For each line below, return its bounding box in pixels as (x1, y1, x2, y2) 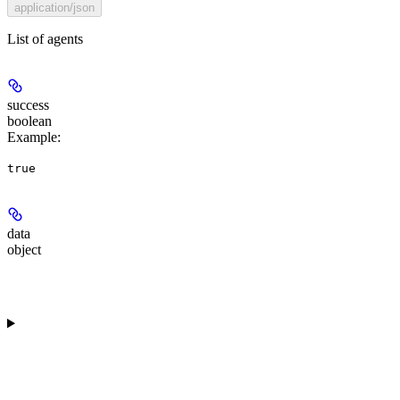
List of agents (7, 30, 83, 46)
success (7, 96, 49, 112)
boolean (7, 112, 52, 129)
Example (7, 129, 57, 145)
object (7, 241, 41, 257)
